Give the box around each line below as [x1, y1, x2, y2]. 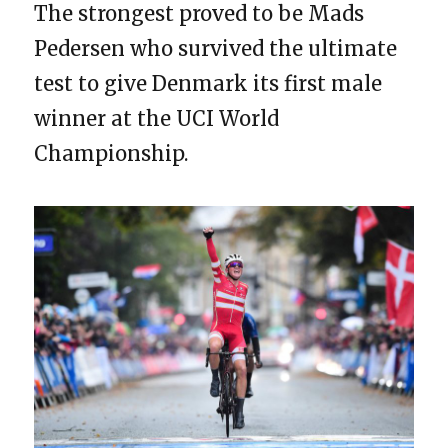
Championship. [34, 141, 189, 167]
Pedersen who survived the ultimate [34, 36, 398, 62]
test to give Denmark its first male [34, 71, 383, 97]
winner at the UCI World [34, 106, 280, 132]
